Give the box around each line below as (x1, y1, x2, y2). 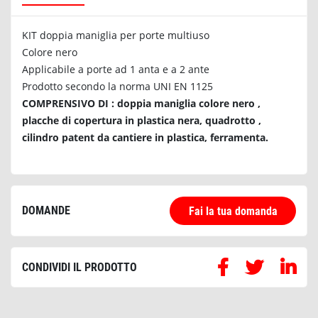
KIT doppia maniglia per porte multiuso (22, 28, 209, 42)
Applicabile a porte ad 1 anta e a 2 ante (22, 62, 209, 76)
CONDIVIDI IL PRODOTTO (22, 260, 137, 274)
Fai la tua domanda (188, 204, 278, 218)
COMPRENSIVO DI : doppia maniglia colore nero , (22, 96, 261, 110)
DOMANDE (22, 203, 70, 217)
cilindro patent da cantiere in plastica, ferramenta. (22, 130, 268, 144)
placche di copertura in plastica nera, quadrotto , (22, 113, 261, 127)
